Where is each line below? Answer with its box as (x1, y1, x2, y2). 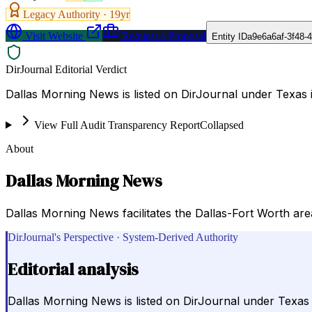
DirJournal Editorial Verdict (6, 63, 127, 75)
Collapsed (199, 118, 244, 131)
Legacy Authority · (23, 8, 109, 20)
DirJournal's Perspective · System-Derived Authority (8, 231, 238, 243)
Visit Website (22, 29, 83, 42)
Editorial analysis (8, 257, 139, 281)
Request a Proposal (119, 29, 206, 42)
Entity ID (212, 31, 247, 42)
